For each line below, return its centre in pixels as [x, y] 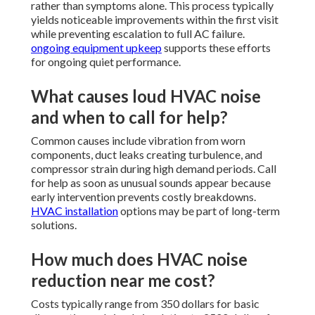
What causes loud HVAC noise [146, 96]
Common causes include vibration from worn [138, 141]
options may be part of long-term [199, 211]
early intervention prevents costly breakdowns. [143, 197]
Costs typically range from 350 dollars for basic [145, 304]
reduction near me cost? [123, 281]
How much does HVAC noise [139, 259]
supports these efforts [216, 48]
